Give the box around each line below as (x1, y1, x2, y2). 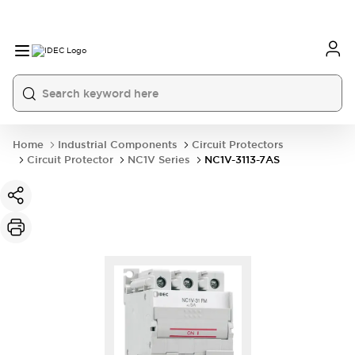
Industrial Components (58, 138, 177, 151)
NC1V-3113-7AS (204, 153, 280, 166)
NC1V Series (128, 153, 190, 166)
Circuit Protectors (192, 138, 284, 151)
